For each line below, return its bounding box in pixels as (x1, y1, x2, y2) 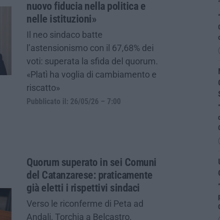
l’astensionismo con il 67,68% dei (27, 42, 154, 53)
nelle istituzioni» (27, 12, 96, 25)
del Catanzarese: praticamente (27, 168, 153, 181)
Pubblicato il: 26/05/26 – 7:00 (27, 97, 121, 106)
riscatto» (27, 82, 60, 93)
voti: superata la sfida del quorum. (27, 55, 158, 66)
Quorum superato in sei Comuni (27, 156, 157, 168)
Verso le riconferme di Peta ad (27, 198, 143, 209)
